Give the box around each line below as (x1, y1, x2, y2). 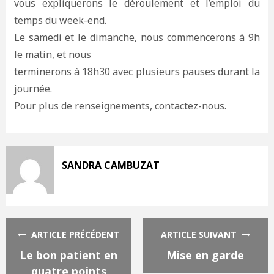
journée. (13, 82, 52, 95)
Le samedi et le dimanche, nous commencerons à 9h (13, 31, 261, 44)
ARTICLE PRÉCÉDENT (26, 228, 120, 240)
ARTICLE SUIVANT (160, 228, 242, 240)
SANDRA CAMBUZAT (61, 158, 160, 172)
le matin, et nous (13, 48, 91, 61)
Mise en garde (166, 247, 245, 262)
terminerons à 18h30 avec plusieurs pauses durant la (13, 65, 261, 78)
